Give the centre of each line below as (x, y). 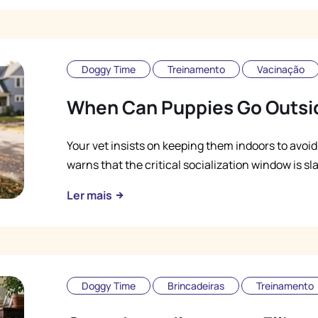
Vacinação (281, 69)
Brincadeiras (196, 286)
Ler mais (91, 195)
